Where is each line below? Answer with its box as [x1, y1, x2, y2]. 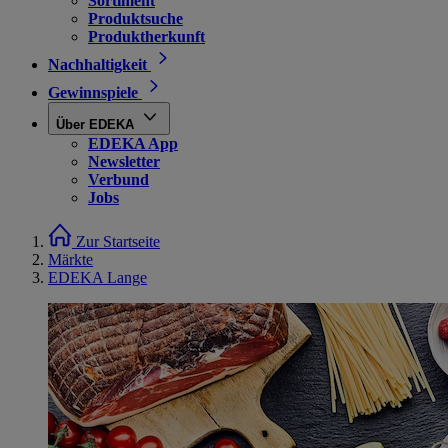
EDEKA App [88, 135, 178, 152]
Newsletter [88, 153, 160, 170]
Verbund [88, 171, 149, 188]
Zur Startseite [76, 233, 160, 250]
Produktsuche [88, 10, 183, 27]
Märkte [48, 251, 93, 268]
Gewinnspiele [48, 84, 138, 101]
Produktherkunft [88, 28, 205, 45]
